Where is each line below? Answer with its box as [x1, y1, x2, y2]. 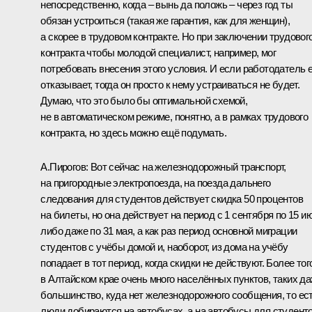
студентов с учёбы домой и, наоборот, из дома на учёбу [40, 240, 288, 253]
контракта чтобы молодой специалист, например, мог [40, 46, 276, 58]
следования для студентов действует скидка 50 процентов [40, 192, 303, 205]
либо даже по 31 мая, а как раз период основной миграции [40, 224, 297, 237]
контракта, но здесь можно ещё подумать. [40, 126, 226, 139]
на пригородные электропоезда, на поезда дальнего [40, 176, 271, 189]
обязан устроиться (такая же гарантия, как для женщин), [40, 14, 290, 26]
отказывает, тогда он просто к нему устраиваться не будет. [40, 78, 300, 91]
